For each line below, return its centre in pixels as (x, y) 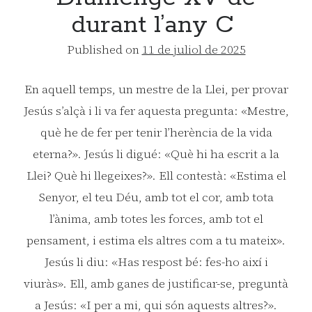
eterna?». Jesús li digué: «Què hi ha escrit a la (156, 154)
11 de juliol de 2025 (194, 50)
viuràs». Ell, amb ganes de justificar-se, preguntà (156, 283)
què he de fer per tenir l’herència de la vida (156, 132)
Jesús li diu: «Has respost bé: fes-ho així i (156, 262)
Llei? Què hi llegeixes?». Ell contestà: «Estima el (156, 175)
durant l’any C (156, 26)
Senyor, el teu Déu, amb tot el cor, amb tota (156, 197)
